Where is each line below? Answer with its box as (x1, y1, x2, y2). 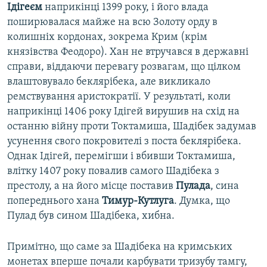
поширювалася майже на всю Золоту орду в (7, 17, 218, 29)
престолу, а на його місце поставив (7, 181, 176, 193)
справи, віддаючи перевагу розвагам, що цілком (7, 61, 241, 73)
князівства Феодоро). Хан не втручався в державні (7, 46, 249, 58)
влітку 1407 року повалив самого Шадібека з (7, 166, 219, 178)
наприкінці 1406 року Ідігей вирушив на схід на (7, 106, 240, 118)
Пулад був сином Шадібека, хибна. (7, 210, 175, 222)
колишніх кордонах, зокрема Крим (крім (7, 32, 207, 44)
